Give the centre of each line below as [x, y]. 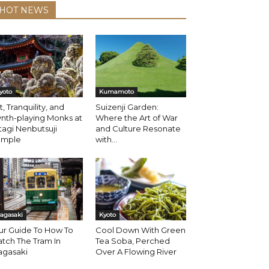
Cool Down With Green [140, 230]
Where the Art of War [136, 118]
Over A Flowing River [136, 252]
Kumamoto [116, 92]
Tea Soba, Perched [132, 241]
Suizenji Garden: [127, 107]
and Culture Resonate [138, 129]
